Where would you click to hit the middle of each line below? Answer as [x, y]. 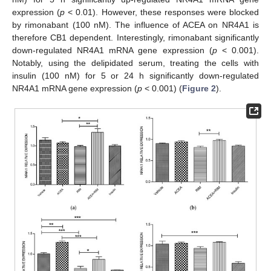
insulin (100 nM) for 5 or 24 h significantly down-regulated [135, 75]
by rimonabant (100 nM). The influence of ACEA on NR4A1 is [135, 24]
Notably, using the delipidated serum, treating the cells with [135, 63]
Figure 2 [199, 88]
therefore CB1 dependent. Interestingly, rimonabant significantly [135, 37]
